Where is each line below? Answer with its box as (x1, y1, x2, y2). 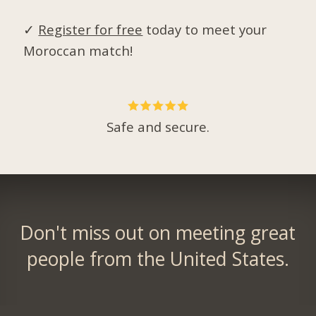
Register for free (38, 20, 143, 38)
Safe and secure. (106, 118, 209, 136)
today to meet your (142, 20, 267, 38)
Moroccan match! (23, 41, 133, 59)
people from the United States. (26, 246, 289, 272)
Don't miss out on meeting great (20, 220, 296, 246)
